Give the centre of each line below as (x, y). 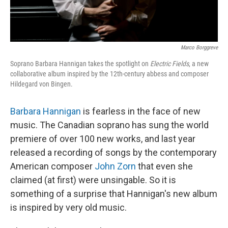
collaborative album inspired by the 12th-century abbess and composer (109, 74)
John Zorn (115, 166)
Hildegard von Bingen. (41, 84)
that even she (164, 166)
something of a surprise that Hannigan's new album (114, 193)
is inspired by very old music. (68, 207)
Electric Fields (169, 63)
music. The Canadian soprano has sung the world (109, 125)
